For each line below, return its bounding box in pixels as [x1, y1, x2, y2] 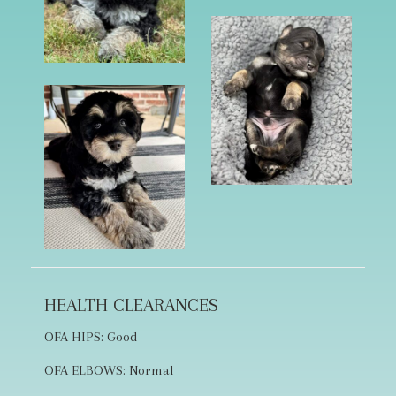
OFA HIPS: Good [44, 328, 137, 345]
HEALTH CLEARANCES [44, 293, 218, 316]
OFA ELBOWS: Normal [44, 362, 173, 378]
